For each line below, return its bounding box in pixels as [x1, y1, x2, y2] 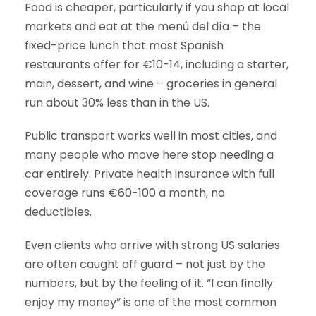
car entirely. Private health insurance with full [25, 166, 274, 183]
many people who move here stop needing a [25, 147, 274, 164]
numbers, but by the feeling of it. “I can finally [25, 275, 273, 292]
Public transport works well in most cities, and [25, 128, 277, 145]
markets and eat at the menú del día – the [25, 18, 261, 35]
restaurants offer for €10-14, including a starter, [25, 56, 288, 73]
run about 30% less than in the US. [25, 95, 209, 111]
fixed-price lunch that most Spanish [25, 37, 224, 54]
